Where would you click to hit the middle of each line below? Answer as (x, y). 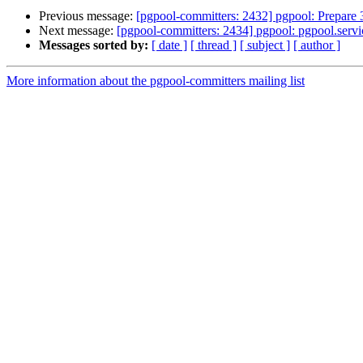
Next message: (78, 31)
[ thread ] (214, 45)
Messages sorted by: (94, 45)
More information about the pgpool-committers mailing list (156, 81)
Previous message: (88, 16)
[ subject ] (265, 45)
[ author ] (317, 45)
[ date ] (169, 45)
